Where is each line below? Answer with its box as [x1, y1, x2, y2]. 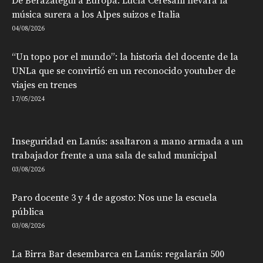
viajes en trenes [12, 79, 77, 91]
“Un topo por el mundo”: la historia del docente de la [12, 50, 238, 63]
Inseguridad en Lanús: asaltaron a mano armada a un [12, 135, 243, 147]
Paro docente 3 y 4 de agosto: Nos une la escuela [12, 191, 217, 204]
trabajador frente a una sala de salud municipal [12, 149, 217, 161]
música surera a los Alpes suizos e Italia [12, 8, 180, 21]
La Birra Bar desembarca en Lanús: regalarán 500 [12, 248, 224, 260]
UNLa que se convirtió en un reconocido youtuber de [12, 65, 235, 77]
